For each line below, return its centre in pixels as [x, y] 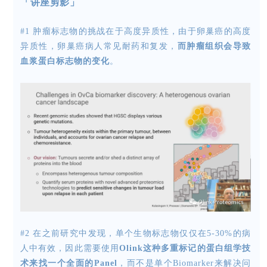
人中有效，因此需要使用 [70, 248]
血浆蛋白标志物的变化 [65, 61]
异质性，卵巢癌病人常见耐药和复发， [99, 46]
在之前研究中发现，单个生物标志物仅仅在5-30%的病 [142, 233]
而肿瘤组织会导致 [214, 46]
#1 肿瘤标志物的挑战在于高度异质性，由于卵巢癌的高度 [136, 31]
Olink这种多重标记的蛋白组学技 [185, 248]
